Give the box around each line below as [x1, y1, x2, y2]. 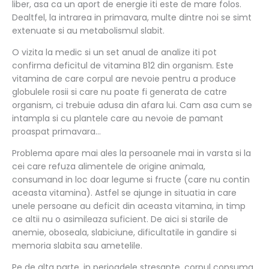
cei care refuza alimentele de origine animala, [12, 160, 205, 173]
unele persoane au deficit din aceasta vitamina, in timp [12, 200, 246, 213]
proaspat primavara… [12, 125, 101, 138]
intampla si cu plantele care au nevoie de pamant [12, 112, 223, 125]
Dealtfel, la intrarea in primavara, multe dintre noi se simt [12, 11, 252, 24]
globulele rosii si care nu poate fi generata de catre [12, 86, 227, 98]
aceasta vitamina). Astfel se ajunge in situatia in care [12, 187, 237, 199]
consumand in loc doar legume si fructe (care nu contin [12, 174, 250, 186]
